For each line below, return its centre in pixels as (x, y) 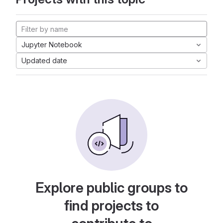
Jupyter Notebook (52, 45)
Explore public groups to (111, 188)
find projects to (111, 206)
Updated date (44, 60)
